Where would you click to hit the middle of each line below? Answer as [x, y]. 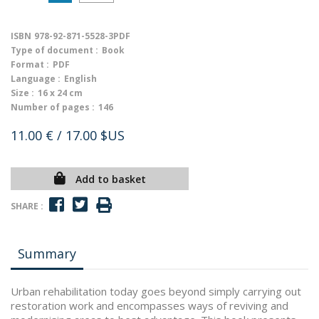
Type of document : [54, 50]
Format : [30, 64]
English [80, 79]
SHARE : [27, 206]
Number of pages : [53, 107]
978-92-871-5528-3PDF [82, 36]
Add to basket [110, 179]
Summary [47, 253]
